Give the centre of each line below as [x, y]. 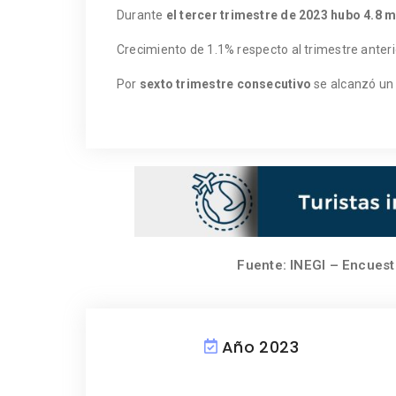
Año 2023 [260, 346]
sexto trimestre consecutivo [225, 84]
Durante [141, 15]
